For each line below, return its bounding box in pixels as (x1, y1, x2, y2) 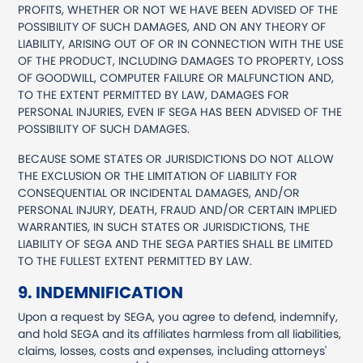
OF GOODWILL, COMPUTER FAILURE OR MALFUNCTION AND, (18, 70, 335, 86)
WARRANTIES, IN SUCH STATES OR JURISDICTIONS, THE (18, 219, 310, 235)
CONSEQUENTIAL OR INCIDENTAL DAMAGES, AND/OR (18, 185, 301, 201)
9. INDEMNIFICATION (18, 281, 184, 304)
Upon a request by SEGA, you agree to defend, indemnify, (18, 309, 339, 325)
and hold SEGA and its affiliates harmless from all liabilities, (18, 326, 342, 342)
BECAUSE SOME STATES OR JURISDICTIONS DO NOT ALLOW (18, 151, 335, 167)
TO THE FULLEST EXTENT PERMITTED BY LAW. (18, 253, 253, 269)
